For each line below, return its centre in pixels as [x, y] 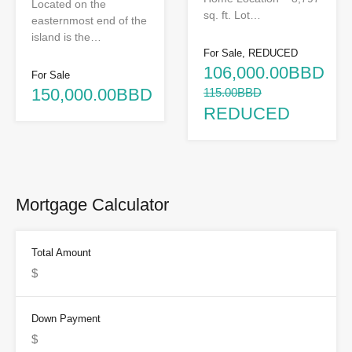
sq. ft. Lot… [232, 15]
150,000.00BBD [92, 95]
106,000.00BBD [264, 73]
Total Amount [61, 253]
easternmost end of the [89, 21]
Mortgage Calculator [92, 205]
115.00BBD [233, 93]
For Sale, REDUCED [251, 53]
